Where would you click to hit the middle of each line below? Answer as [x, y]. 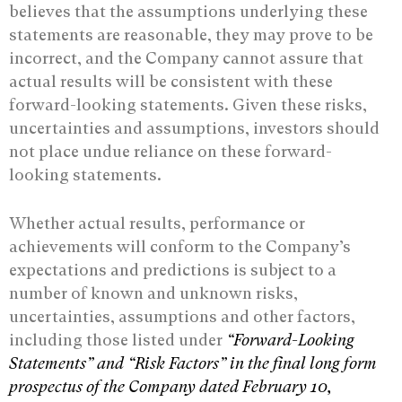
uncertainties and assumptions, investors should [194, 127]
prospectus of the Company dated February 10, [170, 386]
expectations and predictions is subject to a [173, 269]
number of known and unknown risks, [153, 293]
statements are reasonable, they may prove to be [191, 34]
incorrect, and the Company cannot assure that [186, 57]
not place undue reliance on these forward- [170, 151]
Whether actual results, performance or [157, 223]
